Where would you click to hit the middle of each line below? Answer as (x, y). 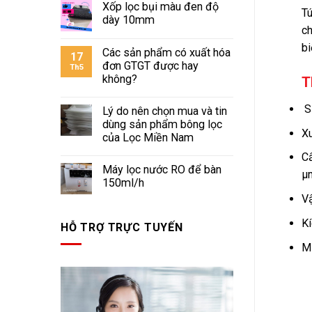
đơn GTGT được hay (150, 66)
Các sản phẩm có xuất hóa (166, 53)
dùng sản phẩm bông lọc (162, 125)
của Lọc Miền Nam (148, 138)
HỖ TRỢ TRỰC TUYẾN (122, 227)
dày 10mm (128, 20)
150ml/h (123, 183)
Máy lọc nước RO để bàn (162, 170)
